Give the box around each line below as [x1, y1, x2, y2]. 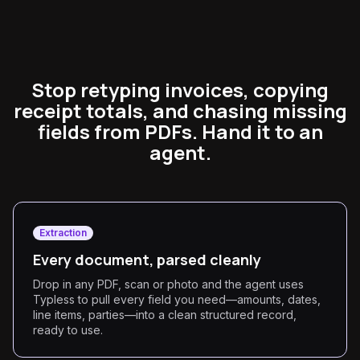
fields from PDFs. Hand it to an [37, 118, 323, 145]
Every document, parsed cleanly [33, 250, 261, 269]
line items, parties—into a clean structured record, [33, 308, 297, 321]
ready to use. [33, 323, 103, 337]
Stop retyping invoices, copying [31, 76, 329, 103]
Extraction [39, 227, 87, 239]
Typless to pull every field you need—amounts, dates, [33, 292, 321, 306]
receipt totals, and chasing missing [13, 97, 347, 124]
